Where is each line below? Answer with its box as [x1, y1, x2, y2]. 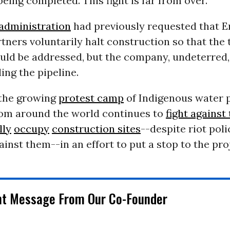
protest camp [58, 91, 124, 104]
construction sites [51, 122, 141, 135]
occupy [13, 122, 49, 135]
